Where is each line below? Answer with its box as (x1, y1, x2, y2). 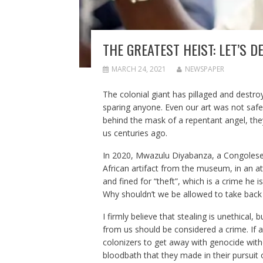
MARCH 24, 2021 (111, 63, 166, 74)
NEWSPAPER (184, 63, 224, 74)
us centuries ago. (102, 127, 170, 139)
